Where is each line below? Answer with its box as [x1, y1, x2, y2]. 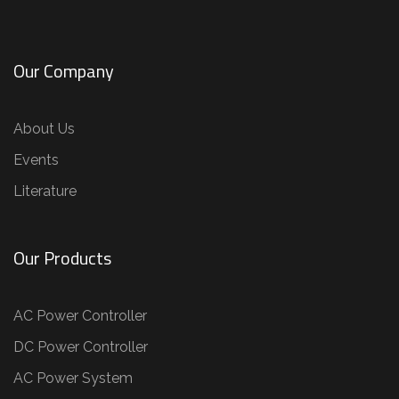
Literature [13, 182, 77, 199]
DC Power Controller [13, 338, 148, 355]
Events [13, 151, 59, 168]
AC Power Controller [13, 306, 147, 324]
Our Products [13, 243, 111, 272]
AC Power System [13, 369, 133, 387]
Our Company [13, 56, 114, 85]
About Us [13, 119, 75, 137]
